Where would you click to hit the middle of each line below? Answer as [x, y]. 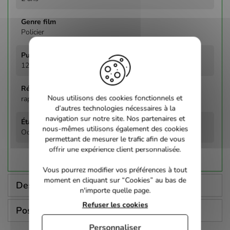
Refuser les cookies [115, 205]
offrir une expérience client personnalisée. [115, 149]
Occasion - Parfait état [57, 132]
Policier [33, 32]
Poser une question [57, 210]
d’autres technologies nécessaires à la [115, 108]
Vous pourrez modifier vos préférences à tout [115, 170]
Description [40, 185]
